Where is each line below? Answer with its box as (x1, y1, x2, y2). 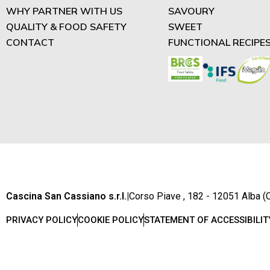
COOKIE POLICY (78, 214, 143, 225)
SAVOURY (168, 5, 215, 17)
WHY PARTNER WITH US (6, 5, 122, 17)
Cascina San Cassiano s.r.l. (6, 190, 127, 202)
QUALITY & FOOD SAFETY (6, 20, 127, 33)
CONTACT (6, 36, 54, 49)
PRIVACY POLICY (6, 214, 77, 225)
